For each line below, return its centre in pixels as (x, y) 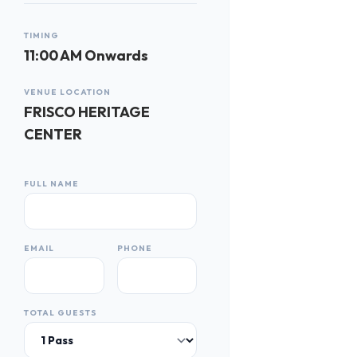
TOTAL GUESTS (61, 313)
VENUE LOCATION (68, 92)
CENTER (53, 134)
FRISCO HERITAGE (87, 112)
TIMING (42, 35)
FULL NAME (52, 184)
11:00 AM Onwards (86, 55)
